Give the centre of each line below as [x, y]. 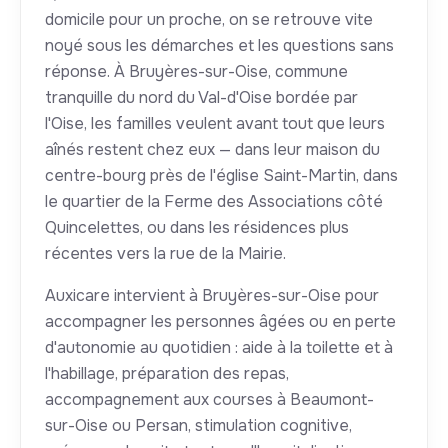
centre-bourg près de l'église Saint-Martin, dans [221, 176]
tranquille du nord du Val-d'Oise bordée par [201, 98]
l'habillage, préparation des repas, [167, 374]
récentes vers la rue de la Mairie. [165, 254]
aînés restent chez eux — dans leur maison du [212, 150]
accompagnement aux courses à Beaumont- [209, 400]
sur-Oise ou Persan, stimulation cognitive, [198, 426]
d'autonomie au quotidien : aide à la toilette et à [219, 348]
